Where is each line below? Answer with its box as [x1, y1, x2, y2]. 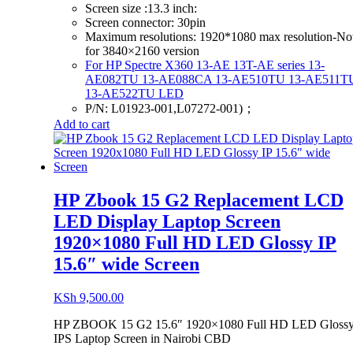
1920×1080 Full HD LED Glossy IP [54, 232, 336, 253]
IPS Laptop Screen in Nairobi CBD [54, 331, 231, 345]
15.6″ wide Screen [54, 253, 199, 274]
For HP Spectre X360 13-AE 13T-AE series [85, 58, 308, 72]
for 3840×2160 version [85, 44, 199, 58]
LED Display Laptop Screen [54, 210, 281, 232]
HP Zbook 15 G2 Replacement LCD [54, 189, 344, 210]
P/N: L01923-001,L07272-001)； [85, 102, 255, 115]
